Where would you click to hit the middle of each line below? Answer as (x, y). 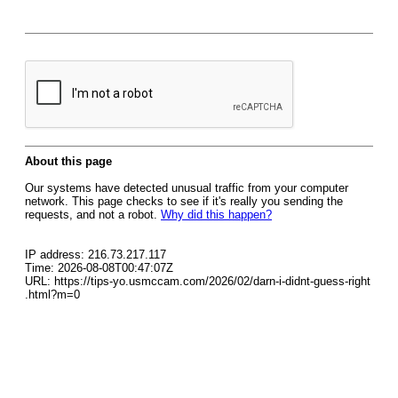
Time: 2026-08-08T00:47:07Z (99, 268)
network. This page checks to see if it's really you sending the (184, 201)
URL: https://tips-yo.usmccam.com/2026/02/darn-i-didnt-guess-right (198, 281)
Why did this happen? (216, 215)
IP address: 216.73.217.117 (96, 255)
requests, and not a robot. (93, 215)
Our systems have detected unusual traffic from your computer (187, 188)
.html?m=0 (52, 295)
